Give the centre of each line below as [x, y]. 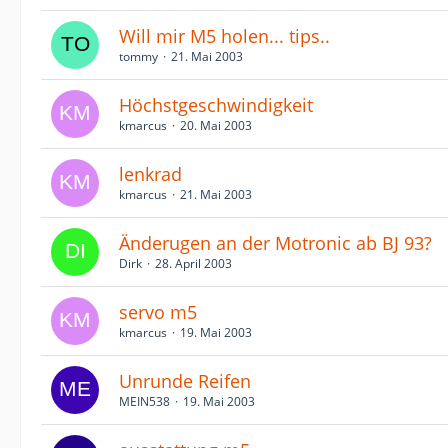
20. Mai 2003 [216, 125]
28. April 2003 [193, 263]
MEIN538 [144, 401]
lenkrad [150, 174]
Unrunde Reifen [185, 381]
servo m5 [158, 312]
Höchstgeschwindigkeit [216, 105]
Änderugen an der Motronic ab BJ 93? [275, 243]
